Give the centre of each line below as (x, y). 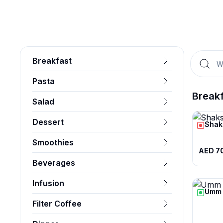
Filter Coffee (57, 204)
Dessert (48, 122)
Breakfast (52, 61)
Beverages (54, 163)
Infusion (48, 183)
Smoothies (53, 142)
